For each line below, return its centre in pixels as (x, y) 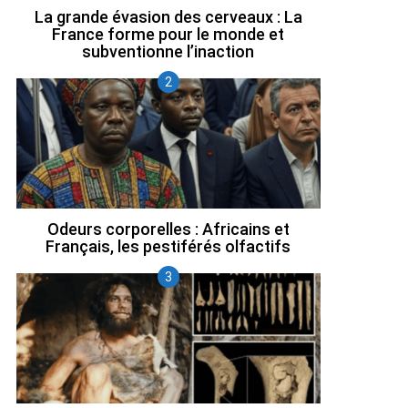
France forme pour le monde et (168, 34)
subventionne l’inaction (168, 51)
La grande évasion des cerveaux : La (168, 16)
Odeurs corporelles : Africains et (168, 229)
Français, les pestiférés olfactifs (168, 247)
